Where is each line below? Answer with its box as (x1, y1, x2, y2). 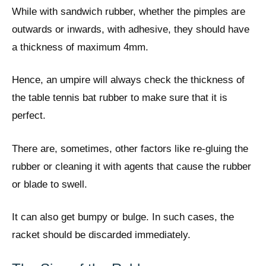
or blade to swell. (12, 178, 87, 190)
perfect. (12, 110, 46, 122)
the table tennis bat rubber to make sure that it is (12, 92, 227, 104)
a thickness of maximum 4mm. (12, 41, 148, 53)
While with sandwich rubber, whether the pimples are (12, 5, 245, 17)
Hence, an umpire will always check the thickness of (12, 74, 245, 86)
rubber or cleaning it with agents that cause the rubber (12, 160, 251, 172)
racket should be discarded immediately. (12, 229, 191, 241)
